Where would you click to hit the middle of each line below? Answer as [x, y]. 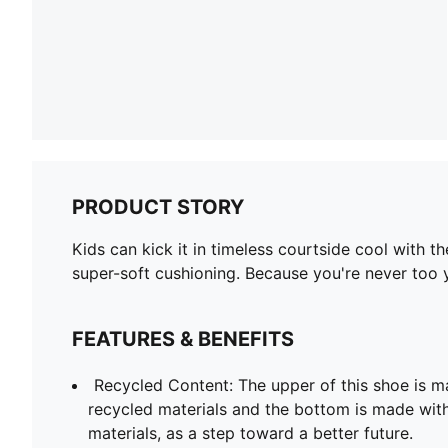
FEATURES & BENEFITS [183, 338]
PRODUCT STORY [158, 206]
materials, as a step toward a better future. [250, 432]
